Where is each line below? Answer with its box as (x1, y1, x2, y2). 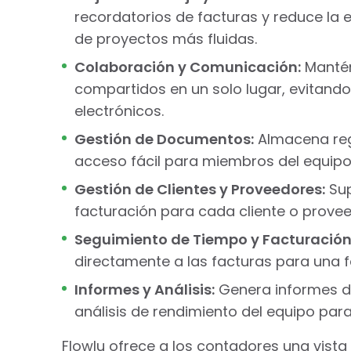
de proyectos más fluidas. (74, 28, 257, 49)
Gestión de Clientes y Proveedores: (74, 179, 325, 199)
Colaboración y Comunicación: (74, 56, 301, 77)
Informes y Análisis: (74, 279, 215, 299)
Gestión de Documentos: (74, 128, 254, 149)
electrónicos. (74, 100, 164, 121)
